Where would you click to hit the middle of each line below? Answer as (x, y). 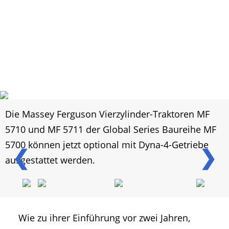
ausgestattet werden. (50, 160)
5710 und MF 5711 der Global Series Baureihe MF (111, 130)
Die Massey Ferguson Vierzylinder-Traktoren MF (107, 114)
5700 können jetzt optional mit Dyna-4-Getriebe (107, 145)
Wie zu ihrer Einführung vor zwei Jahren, (104, 218)
